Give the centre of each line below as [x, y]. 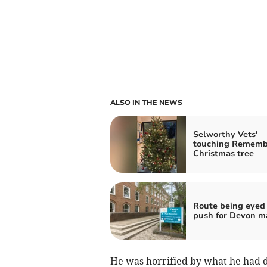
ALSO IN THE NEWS [146, 102]
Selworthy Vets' [225, 134]
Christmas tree [223, 153]
